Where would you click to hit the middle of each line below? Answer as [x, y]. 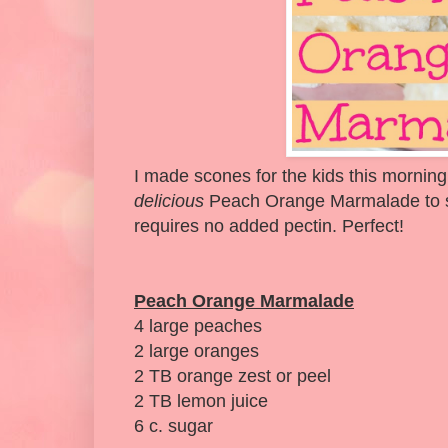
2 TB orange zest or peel [232, 376]
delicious [169, 201]
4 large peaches [198, 326]
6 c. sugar [173, 426]
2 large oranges [196, 351]
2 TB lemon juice [201, 401]
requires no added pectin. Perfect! [269, 226]
